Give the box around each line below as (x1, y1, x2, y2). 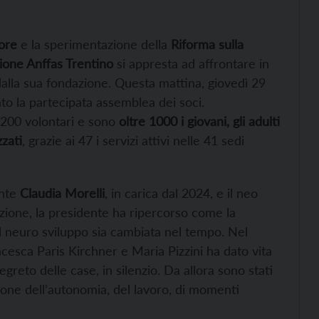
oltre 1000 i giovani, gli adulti (115, 113, 280, 130)
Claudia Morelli (16, 185, 105, 202)
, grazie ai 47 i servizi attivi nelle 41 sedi (22, 132, 244, 149)
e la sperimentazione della (17, 36, 171, 53)
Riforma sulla (171, 36, 244, 53)
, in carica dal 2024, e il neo (105, 185, 258, 202)
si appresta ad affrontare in (113, 56, 269, 72)
